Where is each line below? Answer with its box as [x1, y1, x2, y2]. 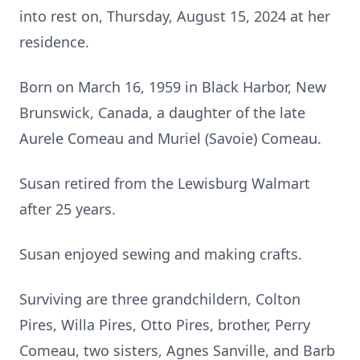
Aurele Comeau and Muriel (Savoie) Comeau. [19, 129, 321, 148]
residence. [19, 32, 89, 51]
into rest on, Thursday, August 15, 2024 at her [19, 6, 330, 26]
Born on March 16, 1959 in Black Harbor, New [19, 77, 326, 96]
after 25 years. [19, 199, 116, 219]
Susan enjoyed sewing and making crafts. [19, 244, 302, 264]
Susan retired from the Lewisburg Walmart [19, 174, 310, 193]
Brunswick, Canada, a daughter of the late [19, 103, 305, 122]
